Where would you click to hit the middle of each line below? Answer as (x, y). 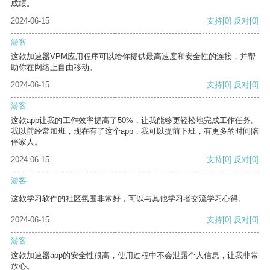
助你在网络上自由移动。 (54, 67)
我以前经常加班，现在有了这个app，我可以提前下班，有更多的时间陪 (135, 131)
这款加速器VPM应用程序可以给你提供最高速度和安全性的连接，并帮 (133, 57)
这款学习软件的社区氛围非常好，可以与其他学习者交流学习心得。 (128, 199)
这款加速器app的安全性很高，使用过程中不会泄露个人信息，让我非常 (135, 256)
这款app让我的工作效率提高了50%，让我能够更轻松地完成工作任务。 (135, 121)
